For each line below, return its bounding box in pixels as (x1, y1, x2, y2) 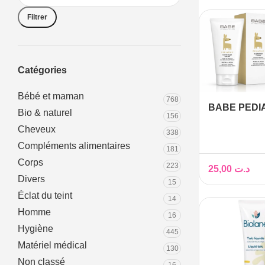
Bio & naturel (18, 108, 72, 118)
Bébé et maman (18, 91, 84, 101)
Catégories (18, 65, 67, 75)
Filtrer (27, 12, 47, 21)
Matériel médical (18, 240, 87, 250)
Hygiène (18, 224, 53, 234)
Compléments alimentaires (18, 141, 130, 151)
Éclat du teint (18, 190, 72, 201)
